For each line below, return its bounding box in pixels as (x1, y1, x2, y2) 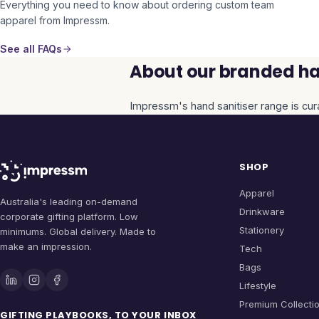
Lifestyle (239, 280, 276, 291)
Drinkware (239, 206, 285, 217)
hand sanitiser (191, 100, 258, 112)
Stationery (239, 224, 284, 236)
